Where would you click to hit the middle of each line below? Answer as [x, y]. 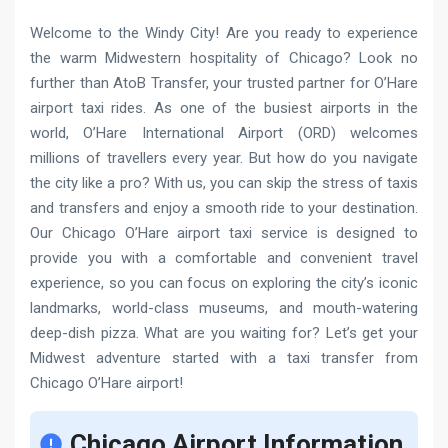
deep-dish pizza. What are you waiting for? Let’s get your [224, 333]
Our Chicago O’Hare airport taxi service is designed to [224, 233]
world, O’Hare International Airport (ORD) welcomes [224, 133]
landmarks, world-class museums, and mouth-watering [224, 308]
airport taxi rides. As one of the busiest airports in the [224, 108]
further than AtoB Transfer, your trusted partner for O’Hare [224, 83]
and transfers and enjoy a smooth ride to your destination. [224, 208]
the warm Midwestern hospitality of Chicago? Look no [224, 58]
